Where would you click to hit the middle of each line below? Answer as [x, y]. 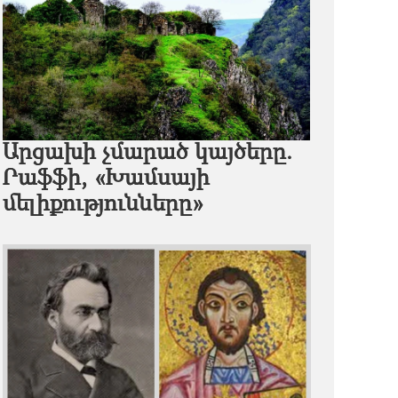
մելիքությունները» [103, 205]
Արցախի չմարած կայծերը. [147, 154]
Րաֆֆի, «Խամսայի [106, 179]
